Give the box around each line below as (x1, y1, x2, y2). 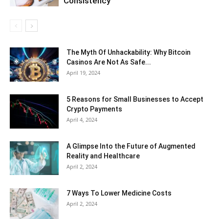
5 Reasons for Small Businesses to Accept (66, 95, 203, 104)
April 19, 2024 (66, 69, 100, 77)
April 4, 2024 (66, 116, 97, 124)
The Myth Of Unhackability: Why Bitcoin (66, 48, 191, 57)
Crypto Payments (66, 105, 122, 113)
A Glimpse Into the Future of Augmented (66, 142, 196, 151)
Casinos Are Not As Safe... (66, 58, 151, 66)
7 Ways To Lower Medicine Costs (66, 189, 172, 197)
